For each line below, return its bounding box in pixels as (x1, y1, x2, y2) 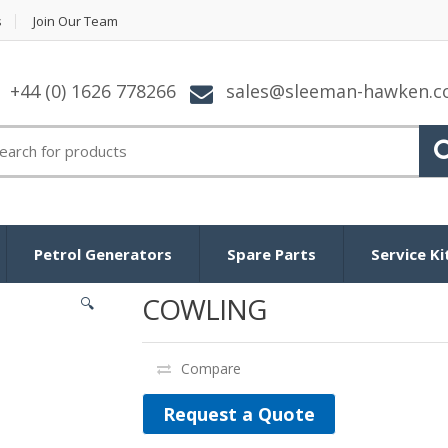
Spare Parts (227, 243, 316, 264)
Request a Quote (162, 401, 315, 426)
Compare (180, 358, 241, 378)
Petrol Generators (34, 243, 172, 264)
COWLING (141, 289, 266, 328)
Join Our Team (33, 12, 118, 30)
